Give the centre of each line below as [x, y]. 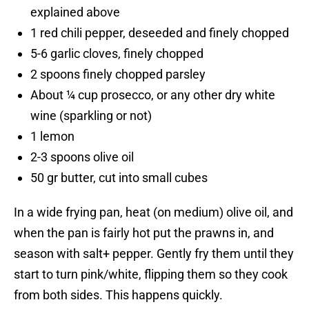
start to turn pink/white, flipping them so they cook [151, 275]
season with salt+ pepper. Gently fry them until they [154, 254]
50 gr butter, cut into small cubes [119, 178]
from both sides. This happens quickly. [118, 295]
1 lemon [52, 137]
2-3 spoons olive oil [82, 157]
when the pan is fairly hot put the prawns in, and [144, 233]
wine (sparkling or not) [91, 116]
